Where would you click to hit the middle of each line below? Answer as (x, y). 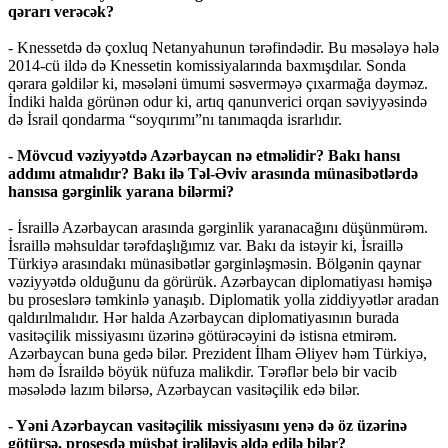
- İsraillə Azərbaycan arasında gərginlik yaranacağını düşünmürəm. (218, 228)
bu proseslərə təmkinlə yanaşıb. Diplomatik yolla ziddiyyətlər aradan (223, 300)
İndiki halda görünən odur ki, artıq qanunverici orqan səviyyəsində (217, 102)
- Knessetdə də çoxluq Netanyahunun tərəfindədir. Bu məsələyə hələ (223, 48)
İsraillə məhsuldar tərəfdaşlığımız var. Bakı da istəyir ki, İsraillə (205, 246)
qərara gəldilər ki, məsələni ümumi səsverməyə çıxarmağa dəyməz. (218, 84)
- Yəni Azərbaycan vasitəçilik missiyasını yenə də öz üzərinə (207, 426)
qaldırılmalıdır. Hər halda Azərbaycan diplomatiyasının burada (203, 318)
